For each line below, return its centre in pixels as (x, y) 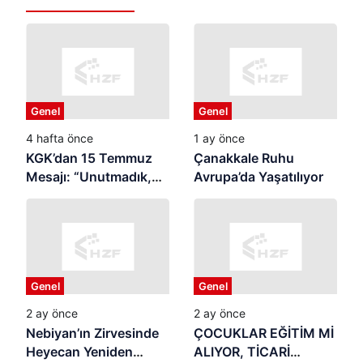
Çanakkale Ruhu (244, 158)
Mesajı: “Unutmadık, (89, 177)
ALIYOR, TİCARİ (242, 352)
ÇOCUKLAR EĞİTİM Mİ (264, 333)
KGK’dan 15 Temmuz (89, 158)
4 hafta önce (60, 139)
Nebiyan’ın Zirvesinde (92, 333)
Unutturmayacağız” (86, 196)
